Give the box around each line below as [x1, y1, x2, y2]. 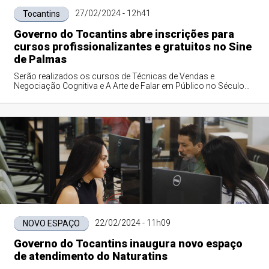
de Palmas [13, 53, 67, 65]
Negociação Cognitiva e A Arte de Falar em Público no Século [13, 81, 244, 91]
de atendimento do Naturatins [13, 250, 168, 262]
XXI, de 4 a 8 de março [13, 91, 97, 100]
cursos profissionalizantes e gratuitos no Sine [13, 40, 252, 53]
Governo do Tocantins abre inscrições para [13, 28, 234, 40]
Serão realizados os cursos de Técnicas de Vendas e [13, 71, 214, 81]
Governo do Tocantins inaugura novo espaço [13, 237, 243, 250]
